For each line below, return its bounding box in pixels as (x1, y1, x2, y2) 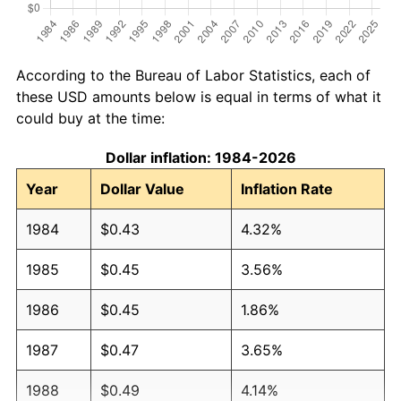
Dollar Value (100, 179, 184, 198)
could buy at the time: (16, 108, 165, 127)
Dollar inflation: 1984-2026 (105, 148, 296, 166)
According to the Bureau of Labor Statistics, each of (16, 65, 371, 84)
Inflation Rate (241, 179, 333, 198)
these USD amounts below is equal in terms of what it (16, 87, 381, 106)
